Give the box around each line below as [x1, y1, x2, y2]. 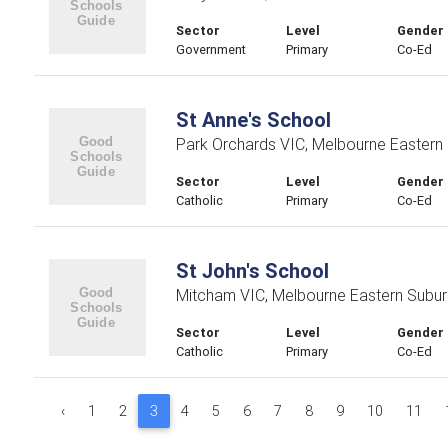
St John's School [175, 258, 329, 283]
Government [175, 41, 246, 58]
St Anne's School [175, 107, 331, 132]
